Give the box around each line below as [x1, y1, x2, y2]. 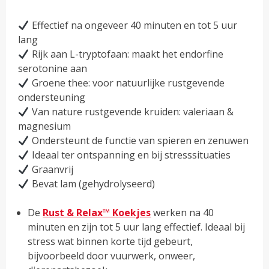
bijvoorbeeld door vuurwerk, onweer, [28, 249, 196, 263]
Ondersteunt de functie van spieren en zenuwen [29, 134, 249, 148]
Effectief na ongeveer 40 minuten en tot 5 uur [29, 19, 237, 32]
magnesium [18, 119, 71, 133]
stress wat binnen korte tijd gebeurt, [28, 235, 193, 249]
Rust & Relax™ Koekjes [43, 206, 151, 220]
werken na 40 [151, 206, 214, 220]
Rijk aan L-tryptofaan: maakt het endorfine [29, 47, 223, 61]
